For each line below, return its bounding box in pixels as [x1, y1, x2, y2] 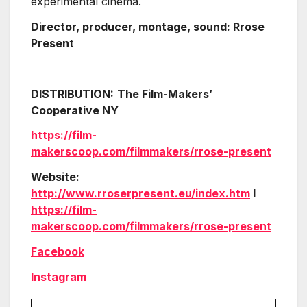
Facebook [31, 245, 84, 258]
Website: [31, 170, 79, 184]
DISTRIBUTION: [31, 86, 114, 101]
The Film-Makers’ [117, 86, 212, 101]
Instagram [31, 269, 86, 284]
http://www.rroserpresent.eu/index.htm [31, 186, 250, 201]
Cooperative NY [31, 103, 119, 117]
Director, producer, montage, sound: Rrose [31, 20, 265, 34]
